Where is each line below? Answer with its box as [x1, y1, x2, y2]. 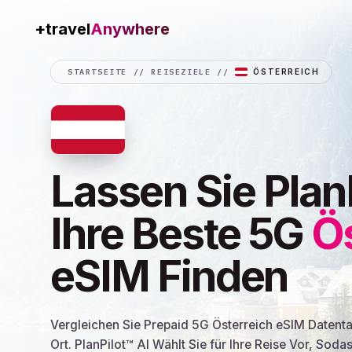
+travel [35, 20, 90, 38]
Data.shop [90, 20, 170, 38]
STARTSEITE [68, 67, 127, 77]
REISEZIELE [151, 67, 211, 77]
